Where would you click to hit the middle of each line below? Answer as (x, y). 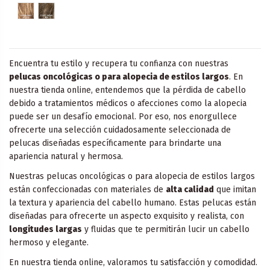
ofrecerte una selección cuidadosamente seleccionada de (120, 130)
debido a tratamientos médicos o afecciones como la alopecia (128, 103)
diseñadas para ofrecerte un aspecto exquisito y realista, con (127, 216)
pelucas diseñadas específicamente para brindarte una (115, 143)
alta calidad (190, 189)
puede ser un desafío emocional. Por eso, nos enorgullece (123, 116)
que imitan (235, 189)
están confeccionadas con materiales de (87, 189)
